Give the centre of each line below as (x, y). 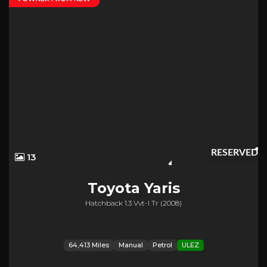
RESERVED (235, 153)
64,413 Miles (89, 245)
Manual (131, 245)
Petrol (162, 245)
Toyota (114, 188)
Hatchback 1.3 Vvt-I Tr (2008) (133, 203)
